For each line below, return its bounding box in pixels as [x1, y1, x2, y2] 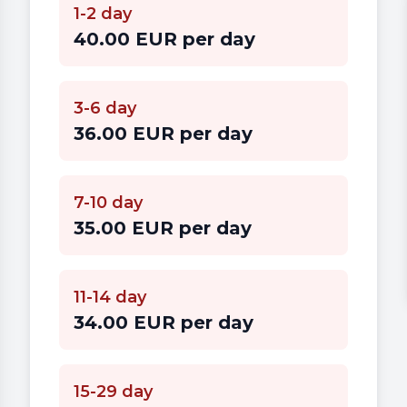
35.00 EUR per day [74, 216, 252, 239]
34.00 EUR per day [74, 311, 253, 333]
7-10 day [74, 192, 143, 213]
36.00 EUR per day [74, 122, 253, 144]
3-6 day [74, 97, 136, 118]
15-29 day [74, 381, 153, 402]
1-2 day [74, 3, 132, 24]
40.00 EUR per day [74, 27, 255, 50]
